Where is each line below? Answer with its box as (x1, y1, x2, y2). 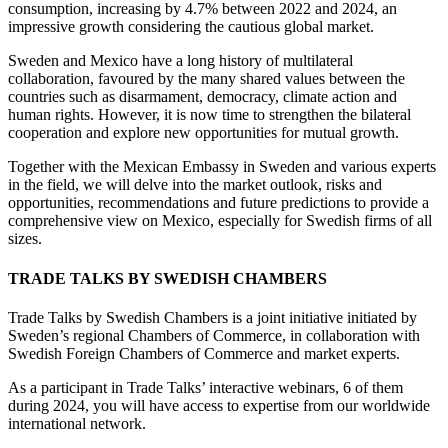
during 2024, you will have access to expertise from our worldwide (8, 396, 430, 414)
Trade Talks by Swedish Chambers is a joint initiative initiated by (8, 308, 417, 326)
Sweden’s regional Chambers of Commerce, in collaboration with (8, 326, 420, 344)
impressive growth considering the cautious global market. (8, 18, 378, 36)
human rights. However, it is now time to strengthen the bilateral (8, 106, 411, 124)
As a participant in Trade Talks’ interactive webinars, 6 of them (8, 378, 403, 396)
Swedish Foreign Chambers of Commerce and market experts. (8, 344, 400, 362)
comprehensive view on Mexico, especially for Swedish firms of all (8, 212, 432, 230)
